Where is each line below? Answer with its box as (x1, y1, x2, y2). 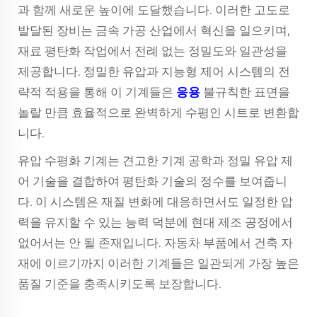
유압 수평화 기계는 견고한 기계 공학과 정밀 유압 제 (18, 154, 293, 168)
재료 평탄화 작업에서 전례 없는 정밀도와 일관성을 (18, 44, 287, 58)
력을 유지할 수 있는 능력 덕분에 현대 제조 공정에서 (18, 215, 293, 229)
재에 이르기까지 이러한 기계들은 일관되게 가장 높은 (18, 256, 299, 270)
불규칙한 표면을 (203, 85, 290, 99)
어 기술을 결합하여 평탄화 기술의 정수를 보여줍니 (18, 174, 287, 188)
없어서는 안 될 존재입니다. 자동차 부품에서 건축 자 (18, 236, 293, 250)
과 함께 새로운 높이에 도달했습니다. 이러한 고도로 (18, 3, 290, 17)
